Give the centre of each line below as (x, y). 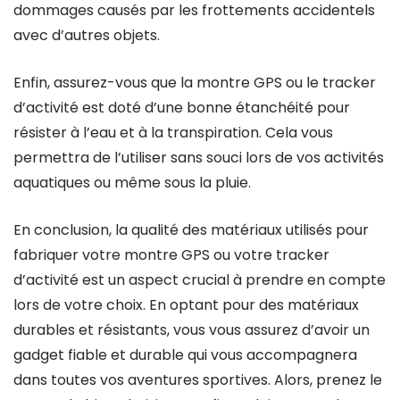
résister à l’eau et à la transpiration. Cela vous (173, 133)
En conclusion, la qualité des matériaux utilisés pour (191, 230)
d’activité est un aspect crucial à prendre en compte (200, 280)
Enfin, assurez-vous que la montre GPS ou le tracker (195, 83)
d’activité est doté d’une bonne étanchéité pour (182, 108)
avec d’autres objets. (87, 35)
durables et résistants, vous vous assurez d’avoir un (192, 330)
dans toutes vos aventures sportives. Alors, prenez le (198, 380)
